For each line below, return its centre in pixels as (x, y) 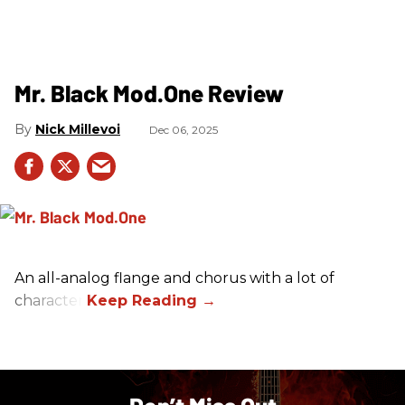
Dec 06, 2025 (184, 129)
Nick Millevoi (78, 129)
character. (51, 300)
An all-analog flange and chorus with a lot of (174, 278)
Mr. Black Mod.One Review (149, 92)
